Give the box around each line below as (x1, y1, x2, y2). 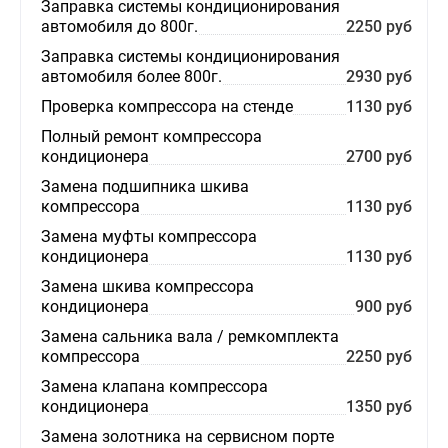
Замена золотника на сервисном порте (41, 427, 334, 446)
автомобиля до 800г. (41, 17, 198, 36)
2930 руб (345, 67, 412, 86)
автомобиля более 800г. (41, 67, 222, 86)
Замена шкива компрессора (41, 277, 254, 296)
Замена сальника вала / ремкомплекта (41, 327, 339, 346)
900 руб (354, 297, 412, 316)
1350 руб (345, 397, 412, 416)
